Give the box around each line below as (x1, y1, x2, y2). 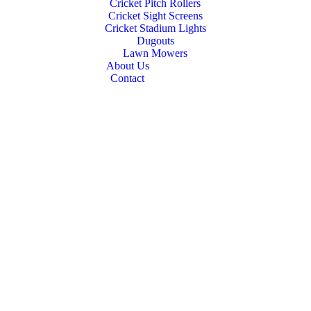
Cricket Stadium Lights (104, 22, 206, 34)
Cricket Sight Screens (108, 10, 203, 22)
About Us (106, 60, 149, 72)
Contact (110, 72, 145, 84)
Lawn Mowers (123, 47, 188, 59)
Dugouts (136, 35, 174, 47)
